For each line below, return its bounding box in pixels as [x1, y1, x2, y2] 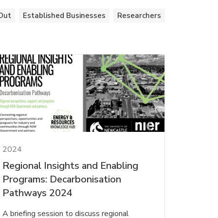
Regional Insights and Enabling [2, 159, 138, 172]
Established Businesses [23, 11, 106, 20]
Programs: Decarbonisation [2, 172, 121, 186]
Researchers [117, 11, 161, 20]
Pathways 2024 [2, 186, 73, 200]
